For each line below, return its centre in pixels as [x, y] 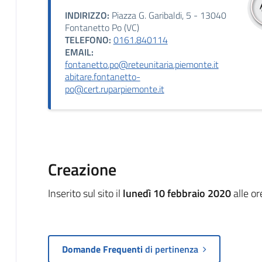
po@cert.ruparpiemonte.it [114, 89]
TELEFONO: [88, 39]
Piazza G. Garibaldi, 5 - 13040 [168, 15]
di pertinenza [174, 249]
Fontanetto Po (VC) [102, 27]
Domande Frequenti [103, 249]
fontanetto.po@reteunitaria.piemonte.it [142, 64]
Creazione [82, 169]
